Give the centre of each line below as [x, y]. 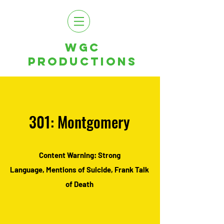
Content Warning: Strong [79, 155]
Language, [27, 169]
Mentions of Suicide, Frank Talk [97, 169]
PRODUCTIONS [82, 61]
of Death [79, 184]
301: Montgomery [79, 122]
